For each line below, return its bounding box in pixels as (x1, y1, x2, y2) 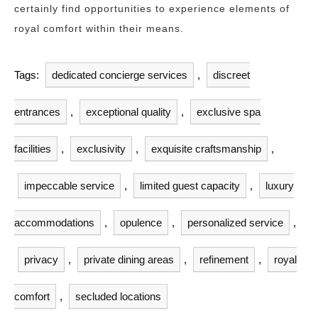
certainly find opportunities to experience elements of (14, 3, 290, 14)
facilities (14, 143, 51, 155)
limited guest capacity (140, 180, 240, 192)
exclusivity (77, 143, 126, 155)
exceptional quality (86, 106, 171, 118)
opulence (120, 216, 162, 229)
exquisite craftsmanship (151, 143, 261, 155)
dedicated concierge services (52, 69, 187, 81)
